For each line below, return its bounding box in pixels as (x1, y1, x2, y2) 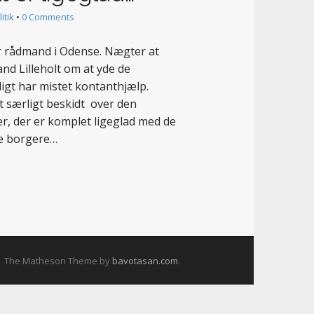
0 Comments (22, 11, 74, 23)
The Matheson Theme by (4, 254, 112, 267)
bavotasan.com (112, 254, 178, 267)
